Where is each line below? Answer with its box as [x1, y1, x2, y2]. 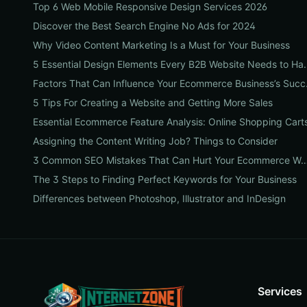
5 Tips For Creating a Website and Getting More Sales [33, 97, 273, 108]
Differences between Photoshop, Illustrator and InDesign [33, 193, 286, 204]
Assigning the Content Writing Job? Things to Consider [33, 135, 278, 147]
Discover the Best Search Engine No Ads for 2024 [33, 20, 256, 32]
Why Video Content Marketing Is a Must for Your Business [33, 39, 290, 51]
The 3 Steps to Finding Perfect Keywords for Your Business [33, 173, 297, 185]
